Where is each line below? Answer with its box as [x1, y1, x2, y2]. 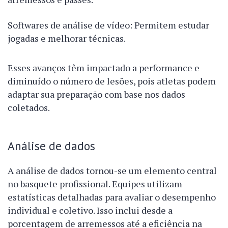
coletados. [8, 101, 50, 114]
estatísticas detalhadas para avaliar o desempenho [8, 191, 216, 204]
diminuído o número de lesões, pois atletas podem [8, 75, 216, 88]
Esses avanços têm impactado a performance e [8, 62, 199, 74]
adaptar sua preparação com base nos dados [8, 88, 185, 101]
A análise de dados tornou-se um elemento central [8, 164, 217, 177]
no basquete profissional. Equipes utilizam [8, 178, 182, 190]
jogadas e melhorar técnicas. [8, 32, 126, 45]
